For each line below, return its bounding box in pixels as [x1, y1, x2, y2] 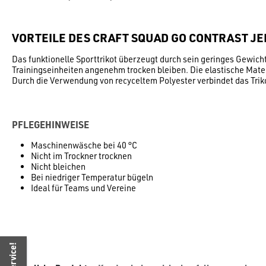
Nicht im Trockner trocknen [31, 150, 132, 161]
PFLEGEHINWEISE [12, 118, 89, 131]
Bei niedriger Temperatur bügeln [31, 171, 153, 183]
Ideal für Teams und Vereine [31, 182, 136, 194]
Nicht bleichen [31, 160, 85, 172]
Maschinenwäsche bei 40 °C [31, 139, 137, 151]
